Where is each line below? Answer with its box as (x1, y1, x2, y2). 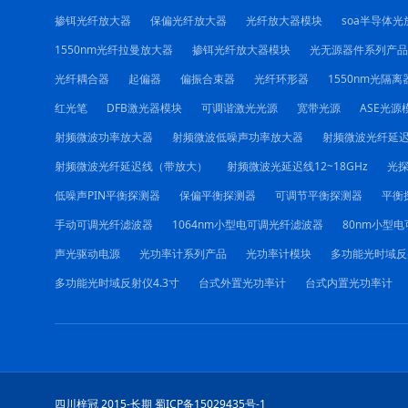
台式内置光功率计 (304, 274, 393, 291)
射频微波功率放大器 (54, 128, 153, 145)
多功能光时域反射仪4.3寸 (54, 274, 179, 291)
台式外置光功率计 (198, 274, 286, 291)
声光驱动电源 (54, 245, 120, 261)
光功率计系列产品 (138, 245, 227, 261)
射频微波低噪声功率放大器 (171, 128, 303, 145)
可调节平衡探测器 (274, 187, 362, 203)
